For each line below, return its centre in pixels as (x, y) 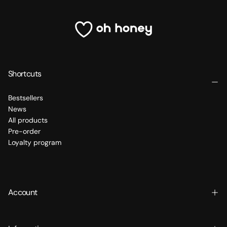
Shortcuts (25, 74)
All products (28, 120)
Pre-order (24, 131)
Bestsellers (26, 98)
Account (23, 193)
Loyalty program (35, 143)
